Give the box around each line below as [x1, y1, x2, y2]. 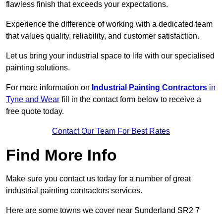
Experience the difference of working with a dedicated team [6, 20, 213, 29]
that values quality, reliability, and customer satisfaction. [6, 32, 201, 41]
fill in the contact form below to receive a [59, 95, 201, 104]
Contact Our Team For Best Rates [52, 127, 170, 136]
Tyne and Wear [6, 95, 59, 104]
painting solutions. [6, 63, 70, 72]
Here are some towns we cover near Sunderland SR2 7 [6, 206, 200, 215]
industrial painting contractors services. [6, 186, 142, 195]
